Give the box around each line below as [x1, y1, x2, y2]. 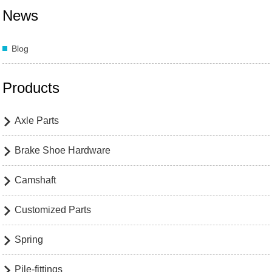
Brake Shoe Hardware [15, 145, 111, 155]
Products [2, 80, 60, 96]
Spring [15, 234, 44, 245]
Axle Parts [15, 115, 59, 126]
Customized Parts [15, 205, 92, 215]
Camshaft [15, 175, 56, 185]
